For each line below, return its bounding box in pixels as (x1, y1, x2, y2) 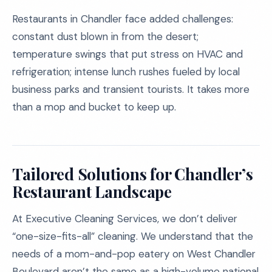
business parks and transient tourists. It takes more (12, 83, 250, 96)
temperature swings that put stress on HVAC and (12, 47, 243, 61)
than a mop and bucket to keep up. (12, 100, 176, 114)
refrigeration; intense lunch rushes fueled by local (12, 65, 240, 78)
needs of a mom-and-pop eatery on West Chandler (12, 247, 256, 260)
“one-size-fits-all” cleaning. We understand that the (12, 229, 253, 243)
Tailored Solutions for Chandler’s (12, 163, 253, 185)
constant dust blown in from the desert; (12, 30, 199, 43)
